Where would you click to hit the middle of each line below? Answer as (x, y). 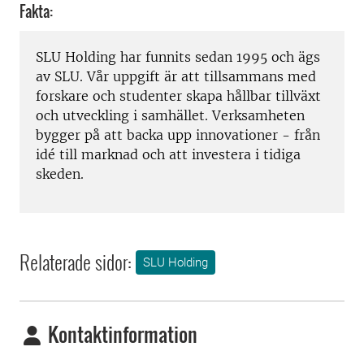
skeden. (60, 174)
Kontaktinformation (121, 334)
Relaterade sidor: (76, 262)
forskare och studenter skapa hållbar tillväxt (178, 96)
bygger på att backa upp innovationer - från (178, 135)
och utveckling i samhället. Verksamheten (170, 116)
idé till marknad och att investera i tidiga (168, 155)
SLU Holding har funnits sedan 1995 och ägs (178, 57)
